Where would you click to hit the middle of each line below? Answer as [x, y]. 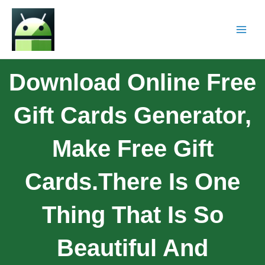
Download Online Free [132, 82]
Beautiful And [132, 248]
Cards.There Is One [132, 181]
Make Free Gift [132, 148]
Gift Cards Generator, [132, 115]
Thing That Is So [132, 214]
